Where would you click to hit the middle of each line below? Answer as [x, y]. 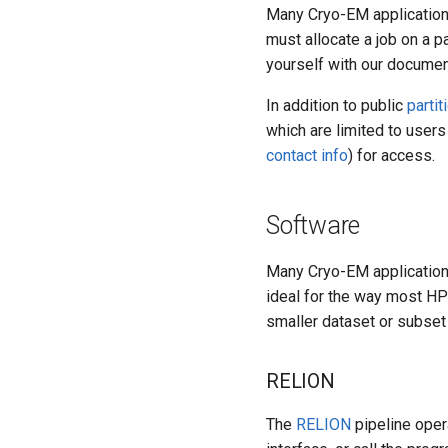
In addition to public [336, 105]
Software [313, 225]
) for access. [391, 155]
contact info [307, 155]
